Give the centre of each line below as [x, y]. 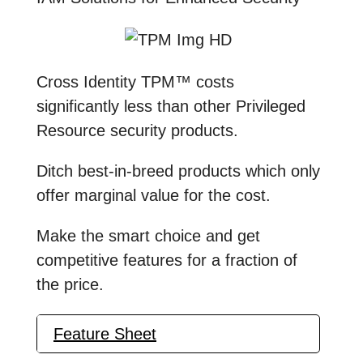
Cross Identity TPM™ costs [135, 81]
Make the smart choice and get [148, 235]
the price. [70, 284]
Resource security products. [137, 130]
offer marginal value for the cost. [154, 195]
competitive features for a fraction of [167, 260]
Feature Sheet [105, 333]
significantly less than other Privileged [171, 106]
